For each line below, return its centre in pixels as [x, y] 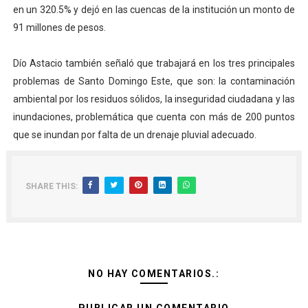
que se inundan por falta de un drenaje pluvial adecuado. [134, 135]
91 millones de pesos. [60, 27]
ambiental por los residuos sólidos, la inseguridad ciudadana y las [154, 99]
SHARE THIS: [51, 186]
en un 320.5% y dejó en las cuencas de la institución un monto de [154, 10]
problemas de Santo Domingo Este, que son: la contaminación [154, 81]
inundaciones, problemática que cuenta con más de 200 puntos [154, 117]
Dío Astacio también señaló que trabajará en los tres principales [154, 63]
